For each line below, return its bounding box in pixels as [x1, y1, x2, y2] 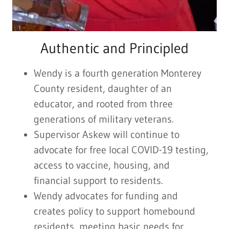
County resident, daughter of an [34, 82, 172, 95]
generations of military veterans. [34, 113, 178, 126]
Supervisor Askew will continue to [34, 128, 179, 141]
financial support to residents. [34, 174, 167, 187]
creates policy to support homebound [34, 205, 195, 218]
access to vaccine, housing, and [34, 159, 170, 172]
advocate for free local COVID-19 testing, [34, 144, 209, 156]
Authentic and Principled [40, 39, 189, 57]
